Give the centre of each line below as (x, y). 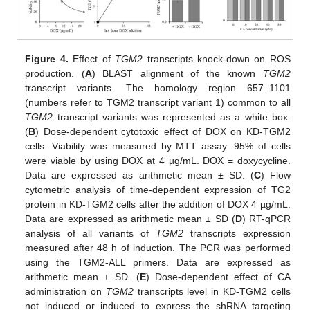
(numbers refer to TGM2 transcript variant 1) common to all (158, 103)
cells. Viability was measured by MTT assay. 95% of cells (158, 146)
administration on (65, 292)
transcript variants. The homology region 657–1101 (158, 88)
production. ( (55, 74)
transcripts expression (237, 234)
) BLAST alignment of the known (177, 74)
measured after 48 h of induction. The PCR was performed (158, 248)
